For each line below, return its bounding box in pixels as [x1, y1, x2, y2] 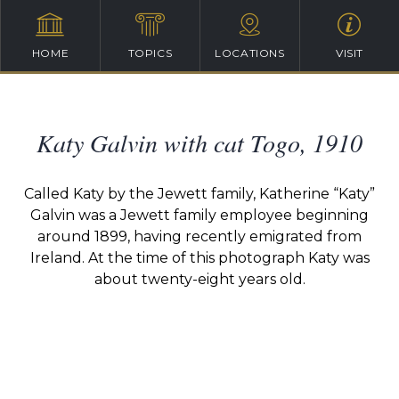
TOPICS [127, 46, 173, 60]
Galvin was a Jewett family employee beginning [30, 207, 369, 224]
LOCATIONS [215, 46, 285, 60]
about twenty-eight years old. [94, 271, 305, 288]
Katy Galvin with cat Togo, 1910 [37, 126, 362, 159]
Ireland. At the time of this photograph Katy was [29, 249, 370, 266]
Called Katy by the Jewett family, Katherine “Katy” [24, 185, 375, 202]
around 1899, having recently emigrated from [37, 228, 362, 245]
